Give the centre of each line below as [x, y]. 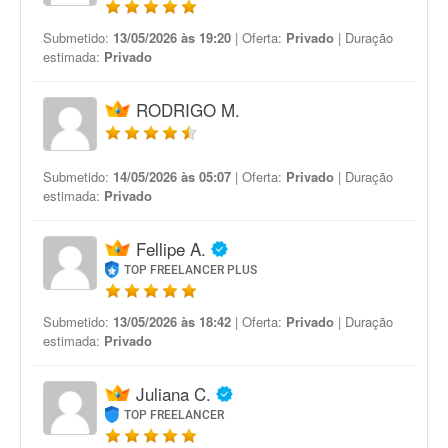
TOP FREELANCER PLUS [191, 270]
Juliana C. [173, 393]
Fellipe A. [171, 248]
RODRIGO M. [188, 109]
